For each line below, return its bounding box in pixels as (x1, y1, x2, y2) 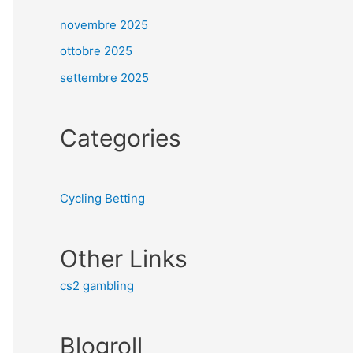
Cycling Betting (60, 191, 145, 206)
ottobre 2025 (60, 43, 132, 59)
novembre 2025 (60, 17, 148, 32)
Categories (60, 124, 181, 152)
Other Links (60, 244, 188, 273)
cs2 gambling (60, 278, 134, 293)
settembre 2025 (60, 70, 149, 85)
